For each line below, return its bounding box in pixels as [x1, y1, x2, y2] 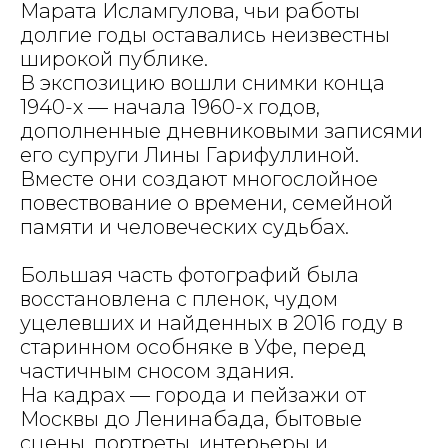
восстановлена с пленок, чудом [20, 287, 338, 311]
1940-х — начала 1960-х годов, [20, 95, 320, 119]
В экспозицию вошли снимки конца [20, 71, 385, 95]
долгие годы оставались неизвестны [20, 23, 390, 47]
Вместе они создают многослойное [20, 167, 378, 191]
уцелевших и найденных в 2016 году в [20, 311, 403, 335]
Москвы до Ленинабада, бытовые [20, 407, 362, 431]
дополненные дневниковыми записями [20, 119, 423, 143]
